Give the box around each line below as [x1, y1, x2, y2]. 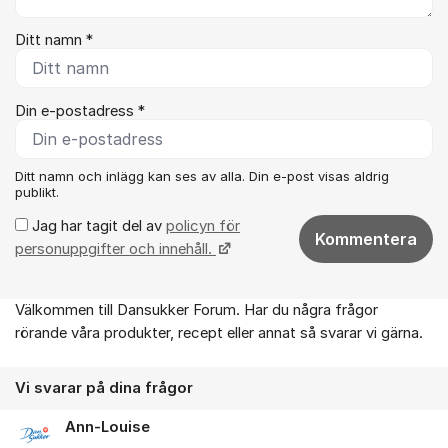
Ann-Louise [65, 417, 150, 436]
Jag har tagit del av [28, 216, 166, 235]
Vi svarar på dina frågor [15, 378, 193, 397]
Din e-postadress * [15, 101, 145, 120]
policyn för [166, 216, 240, 235]
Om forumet [15, 310, 107, 329]
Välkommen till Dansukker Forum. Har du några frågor [15, 300, 378, 319]
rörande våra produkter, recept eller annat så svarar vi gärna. [15, 323, 423, 342]
